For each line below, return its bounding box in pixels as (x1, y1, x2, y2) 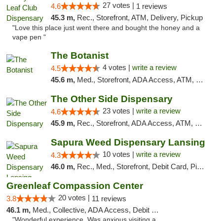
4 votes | (102, 63, 132, 72)
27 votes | (102, 1, 136, 9)
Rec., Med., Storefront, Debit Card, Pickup (76, 162, 197, 171)
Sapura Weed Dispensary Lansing (50, 137, 205, 147)
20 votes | (58, 193, 92, 202)
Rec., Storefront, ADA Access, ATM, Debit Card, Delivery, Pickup (76, 119, 195, 127)
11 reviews (92, 194, 126, 203)
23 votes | (102, 107, 136, 115)
